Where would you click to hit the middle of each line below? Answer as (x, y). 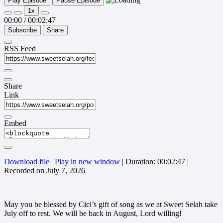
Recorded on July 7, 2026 (45, 171)
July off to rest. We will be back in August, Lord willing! (93, 214)
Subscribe (22, 30)
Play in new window (87, 162)
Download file (27, 162)
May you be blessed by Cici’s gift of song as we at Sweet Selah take (111, 205)
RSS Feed (20, 49)
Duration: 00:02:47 (155, 162)
